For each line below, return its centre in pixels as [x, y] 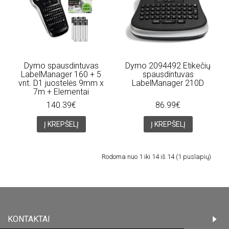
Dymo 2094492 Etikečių [168, 66]
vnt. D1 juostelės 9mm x [61, 83]
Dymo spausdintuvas [61, 66]
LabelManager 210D [168, 83]
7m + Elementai [61, 92]
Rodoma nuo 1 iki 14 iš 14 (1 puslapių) [156, 157]
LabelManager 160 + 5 [61, 74]
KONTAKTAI [29, 219]
